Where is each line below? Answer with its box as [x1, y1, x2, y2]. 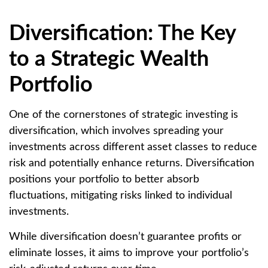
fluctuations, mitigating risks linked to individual [9, 190, 232, 201]
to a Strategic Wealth [9, 48, 209, 70]
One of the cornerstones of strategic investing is [9, 109, 238, 120]
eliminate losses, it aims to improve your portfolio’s [9, 248, 249, 258]
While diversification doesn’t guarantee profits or [9, 232, 242, 242]
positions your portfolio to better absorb [9, 174, 199, 185]
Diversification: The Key [9, 23, 236, 44]
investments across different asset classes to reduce [9, 142, 257, 153]
